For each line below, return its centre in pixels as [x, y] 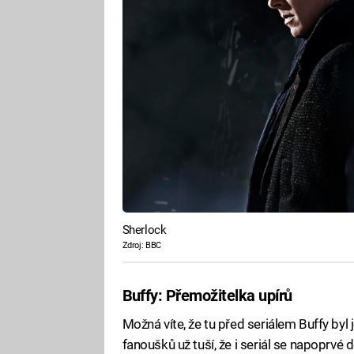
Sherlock [144, 230]
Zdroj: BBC [141, 245]
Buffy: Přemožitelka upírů [207, 296]
